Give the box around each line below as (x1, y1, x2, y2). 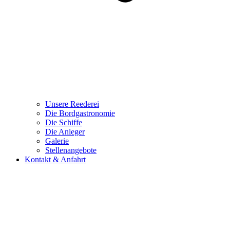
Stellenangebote (45, 146, 97, 155)
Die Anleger (45, 127, 85, 137)
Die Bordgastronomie (45, 109, 115, 118)
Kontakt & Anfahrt (25, 155, 86, 164)
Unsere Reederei (45, 100, 99, 109)
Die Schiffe (45, 118, 82, 127)
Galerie (45, 137, 69, 146)
